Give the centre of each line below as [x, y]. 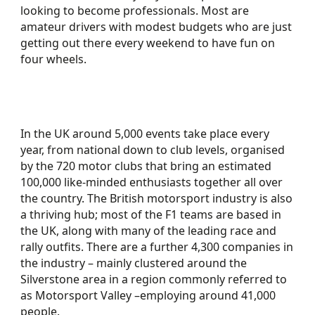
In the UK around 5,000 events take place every [145, 134]
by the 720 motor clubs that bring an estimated [146, 166]
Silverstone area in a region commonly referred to [154, 279]
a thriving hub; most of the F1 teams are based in [151, 214]
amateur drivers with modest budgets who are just [156, 27]
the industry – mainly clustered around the [134, 263]
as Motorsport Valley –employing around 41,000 [148, 295]
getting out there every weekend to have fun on [148, 43]
